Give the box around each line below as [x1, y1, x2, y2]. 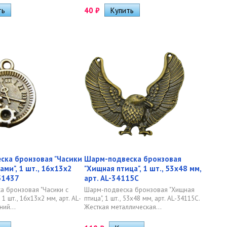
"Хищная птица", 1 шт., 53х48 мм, [84, 164, 201, 173]
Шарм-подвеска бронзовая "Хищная [84, 185, 195, 194]
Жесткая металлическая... [84, 202, 162, 211]
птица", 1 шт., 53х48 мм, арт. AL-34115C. [84, 194, 200, 203]
